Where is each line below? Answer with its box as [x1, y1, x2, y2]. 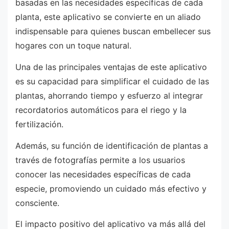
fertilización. [15, 119, 63, 129]
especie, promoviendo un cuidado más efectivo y [15, 183, 207, 194]
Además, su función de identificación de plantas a [15, 140, 208, 151]
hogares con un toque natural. [15, 40, 131, 51]
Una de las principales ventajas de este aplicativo [15, 61, 207, 72]
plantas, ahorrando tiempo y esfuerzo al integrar [15, 90, 203, 101]
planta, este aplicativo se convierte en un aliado [15, 12, 201, 22]
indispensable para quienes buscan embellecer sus [15, 26, 211, 37]
